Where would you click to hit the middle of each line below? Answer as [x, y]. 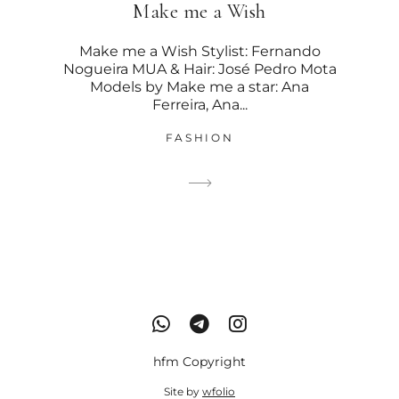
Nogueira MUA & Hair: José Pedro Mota [199, 69]
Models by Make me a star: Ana [199, 87]
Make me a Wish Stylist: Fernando [199, 52]
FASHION [199, 138]
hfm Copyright [199, 362]
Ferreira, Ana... [199, 105]
